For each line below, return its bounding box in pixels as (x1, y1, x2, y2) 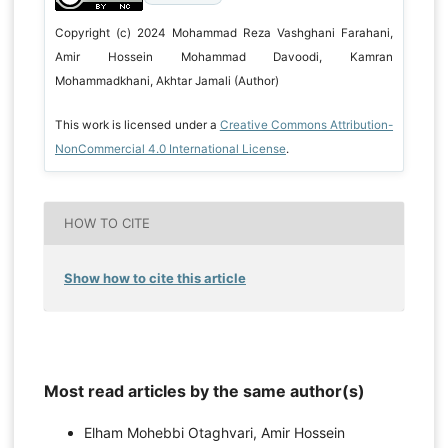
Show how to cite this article (64, 269, 246, 286)
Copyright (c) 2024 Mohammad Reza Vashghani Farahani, (54, 25, 394, 40)
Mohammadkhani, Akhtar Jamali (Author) (54, 73, 279, 88)
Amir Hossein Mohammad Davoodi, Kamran (54, 49, 394, 64)
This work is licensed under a (54, 117, 220, 132)
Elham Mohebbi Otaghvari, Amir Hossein (83, 423, 345, 441)
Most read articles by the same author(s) (43, 380, 365, 401)
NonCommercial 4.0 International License (54, 141, 286, 156)
